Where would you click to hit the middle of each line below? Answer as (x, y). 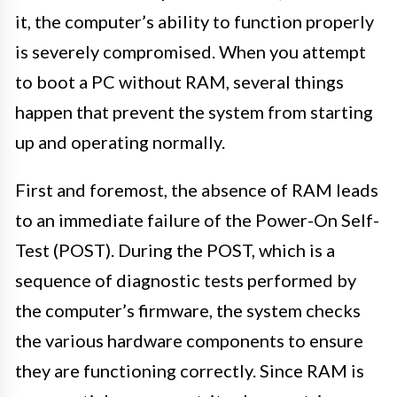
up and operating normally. (120, 141)
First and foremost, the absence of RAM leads (197, 189)
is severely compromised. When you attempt (191, 51)
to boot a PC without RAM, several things (179, 81)
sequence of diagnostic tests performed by (186, 280)
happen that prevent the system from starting (194, 111)
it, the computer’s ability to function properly (195, 21)
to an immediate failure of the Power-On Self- (197, 219)
